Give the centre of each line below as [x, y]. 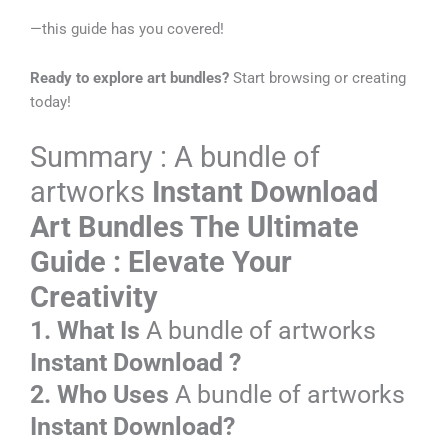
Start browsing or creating [317, 78]
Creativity [94, 296]
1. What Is [88, 330]
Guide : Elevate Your [161, 261]
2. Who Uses [99, 394]
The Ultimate [271, 226]
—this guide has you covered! [127, 28]
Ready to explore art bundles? [129, 78]
